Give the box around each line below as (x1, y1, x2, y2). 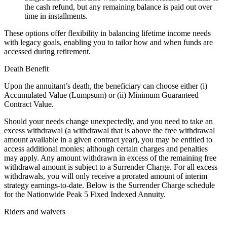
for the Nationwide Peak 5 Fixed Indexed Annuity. (4, 190, 166, 199)
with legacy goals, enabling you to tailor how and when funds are (4, 38, 213, 47)
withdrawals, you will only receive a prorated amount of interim (4, 172, 207, 181)
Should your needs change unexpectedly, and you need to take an (4, 117, 213, 126)
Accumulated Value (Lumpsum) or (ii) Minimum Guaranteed (4, 91, 199, 100)
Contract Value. (4, 100, 54, 109)
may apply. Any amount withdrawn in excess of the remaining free (4, 154, 216, 163)
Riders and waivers (4, 207, 65, 216)
